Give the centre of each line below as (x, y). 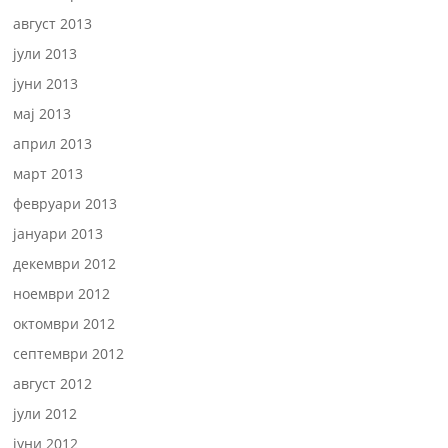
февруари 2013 (65, 203)
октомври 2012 (64, 323)
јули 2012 (45, 413)
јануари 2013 (58, 233)
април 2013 (53, 143)
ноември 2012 (62, 293)
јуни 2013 (46, 83)
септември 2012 (69, 353)
